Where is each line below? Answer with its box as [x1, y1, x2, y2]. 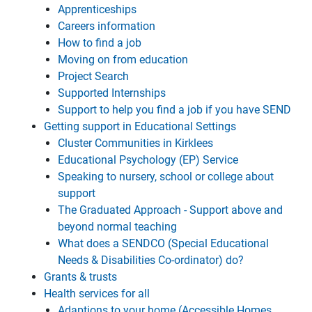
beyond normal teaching [58, 220, 177, 233]
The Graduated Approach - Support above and [58, 203, 283, 217]
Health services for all [44, 287, 150, 300]
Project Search [58, 70, 129, 83]
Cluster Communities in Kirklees [58, 136, 213, 150]
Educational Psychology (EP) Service [58, 153, 238, 166]
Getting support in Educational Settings [44, 120, 236, 133]
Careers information [58, 19, 155, 33]
